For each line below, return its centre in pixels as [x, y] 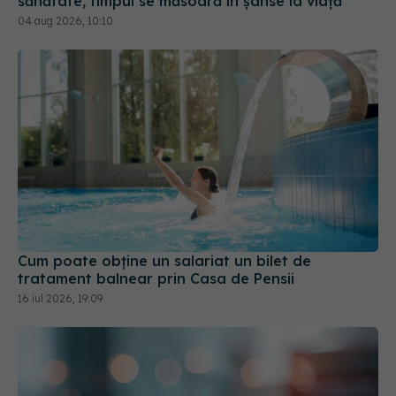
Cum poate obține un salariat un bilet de [164, 261]
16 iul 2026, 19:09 [60, 299]
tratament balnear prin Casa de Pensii [156, 279]
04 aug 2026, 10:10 [65, 20]
